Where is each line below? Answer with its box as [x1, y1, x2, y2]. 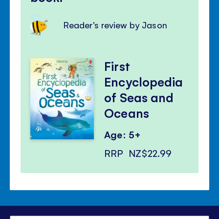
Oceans [104, 104, 149, 121]
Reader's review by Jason [64, 19, 167, 30]
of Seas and [104, 88, 174, 105]
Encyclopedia [104, 73, 183, 89]
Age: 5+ [104, 128, 141, 141]
